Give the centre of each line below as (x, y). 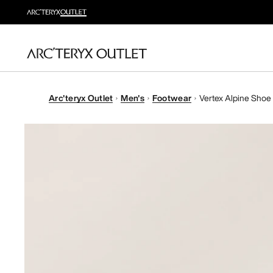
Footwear (172, 98)
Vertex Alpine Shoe (236, 98)
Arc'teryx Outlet (81, 98)
